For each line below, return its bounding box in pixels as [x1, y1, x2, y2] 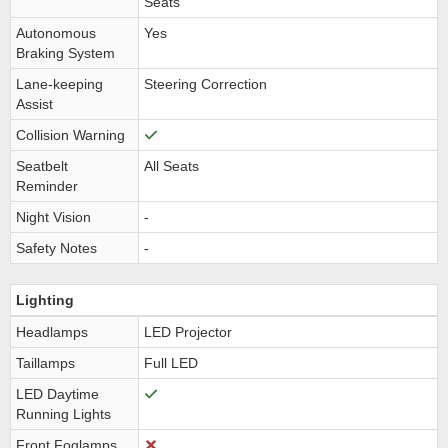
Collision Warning [16, 127, 125, 143]
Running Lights [16, 406, 111, 422]
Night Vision [16, 209, 91, 225]
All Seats [144, 158, 199, 174]
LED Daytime [16, 386, 99, 402]
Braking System [16, 45, 115, 61]
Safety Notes [16, 240, 97, 256]
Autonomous [16, 25, 96, 41]
